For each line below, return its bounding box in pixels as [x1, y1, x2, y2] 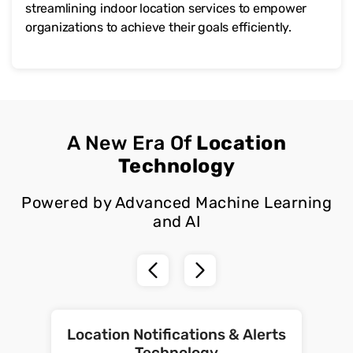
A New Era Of [66, 131, 197, 154]
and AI [153, 211, 200, 231]
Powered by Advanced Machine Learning [21, 192, 332, 212]
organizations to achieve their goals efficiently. [25, 19, 292, 35]
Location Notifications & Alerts [67, 325, 286, 344]
